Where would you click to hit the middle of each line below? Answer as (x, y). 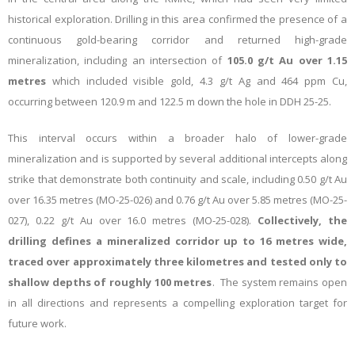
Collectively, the (303, 220)
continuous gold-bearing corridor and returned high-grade (177, 40)
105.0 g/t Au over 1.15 (287, 60)
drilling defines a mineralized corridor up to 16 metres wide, (177, 241)
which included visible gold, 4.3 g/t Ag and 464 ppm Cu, (200, 81)
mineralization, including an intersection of (118, 60)
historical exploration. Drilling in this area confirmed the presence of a (177, 19)
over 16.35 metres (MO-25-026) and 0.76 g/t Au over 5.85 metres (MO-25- (177, 200)
